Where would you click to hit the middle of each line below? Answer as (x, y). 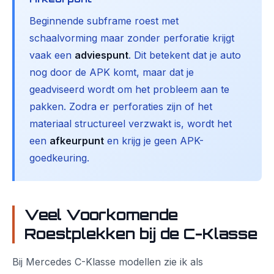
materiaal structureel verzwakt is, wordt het (131, 124)
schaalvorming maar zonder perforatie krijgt (132, 38)
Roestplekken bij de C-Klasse (141, 234)
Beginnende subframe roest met (104, 21)
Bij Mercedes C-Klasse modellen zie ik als (108, 262)
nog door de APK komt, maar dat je (112, 72)
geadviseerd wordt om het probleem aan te (129, 89)
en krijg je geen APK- (154, 141)
